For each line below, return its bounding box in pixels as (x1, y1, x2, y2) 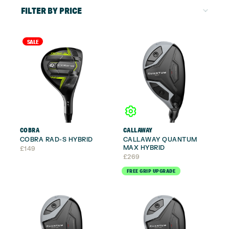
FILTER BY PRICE (20, 5, 82, 16)
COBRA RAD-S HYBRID (19, 135, 93, 144)
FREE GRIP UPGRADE (126, 167, 175, 175)
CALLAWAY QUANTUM (123, 135, 197, 144)
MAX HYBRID (123, 144, 165, 152)
